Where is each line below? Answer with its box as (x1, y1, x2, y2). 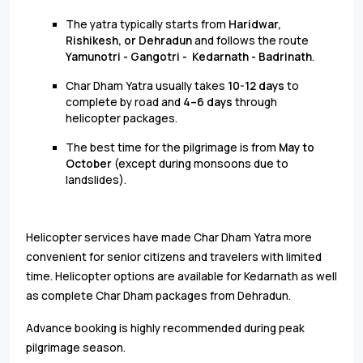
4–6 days (183, 94, 235, 109)
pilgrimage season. (26, 340, 126, 355)
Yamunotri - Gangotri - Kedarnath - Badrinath (66, 49, 312, 64)
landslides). (66, 172, 126, 187)
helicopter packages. (66, 110, 177, 126)
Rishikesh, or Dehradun (66, 32, 192, 48)
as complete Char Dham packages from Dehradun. (26, 288, 291, 303)
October (66, 156, 112, 171)
